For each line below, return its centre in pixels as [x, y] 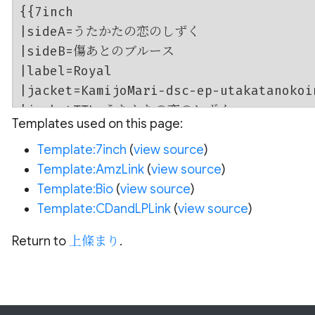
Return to [40, 241]
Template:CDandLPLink [104, 209]
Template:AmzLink [90, 169]
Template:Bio [75, 189]
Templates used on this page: [97, 124]
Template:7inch [82, 150]
